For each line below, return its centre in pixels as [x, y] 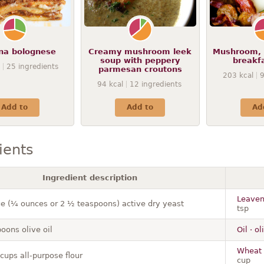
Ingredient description [90, 177]
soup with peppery [140, 60]
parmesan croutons [140, 69]
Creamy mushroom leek [140, 51]
